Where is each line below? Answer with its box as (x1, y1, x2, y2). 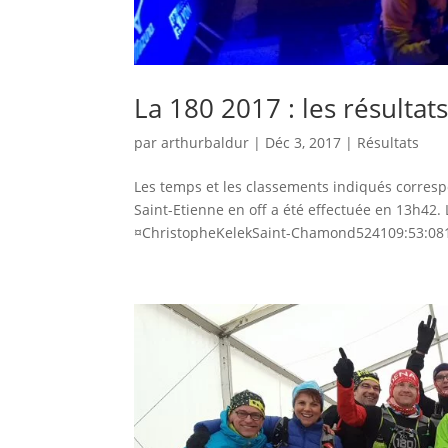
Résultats (357, 132, 420, 152)
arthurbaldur (161, 132, 250, 152)
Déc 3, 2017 (265, 132, 342, 152)
